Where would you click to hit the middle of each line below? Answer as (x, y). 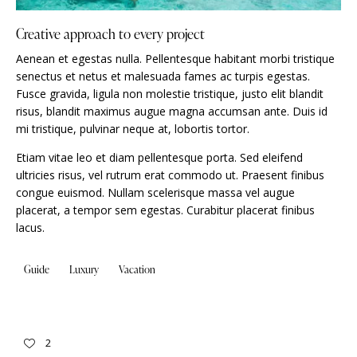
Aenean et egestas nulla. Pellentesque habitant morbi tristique (175, 59)
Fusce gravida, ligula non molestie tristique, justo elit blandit (170, 94)
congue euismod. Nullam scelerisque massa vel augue (155, 193)
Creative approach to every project (110, 34)
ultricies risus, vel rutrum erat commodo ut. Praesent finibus (170, 175)
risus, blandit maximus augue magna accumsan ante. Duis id (172, 112)
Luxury (84, 269)
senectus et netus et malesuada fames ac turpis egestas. (163, 76)
